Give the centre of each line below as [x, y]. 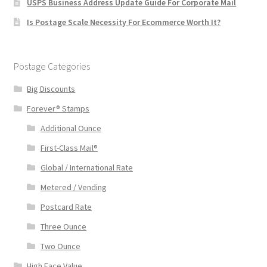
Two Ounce [60, 246]
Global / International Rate [86, 168]
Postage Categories [52, 66]
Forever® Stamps [58, 109]
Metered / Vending [73, 187]
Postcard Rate [66, 207]
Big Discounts [51, 89]
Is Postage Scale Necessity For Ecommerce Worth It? [124, 22]
